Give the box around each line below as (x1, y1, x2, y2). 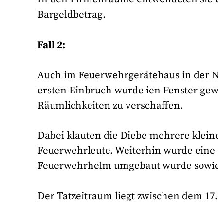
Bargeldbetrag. (37, 8, 106, 21)
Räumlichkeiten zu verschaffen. (37, 99, 183, 112)
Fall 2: (37, 38, 66, 52)
